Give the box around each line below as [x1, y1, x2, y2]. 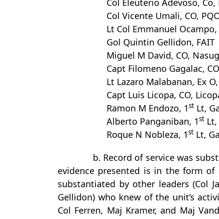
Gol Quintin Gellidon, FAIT [107, 36, 215, 48]
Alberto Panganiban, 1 [107, 115, 199, 127]
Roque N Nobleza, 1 [107, 129, 188, 140]
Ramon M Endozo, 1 [107, 102, 189, 114]
